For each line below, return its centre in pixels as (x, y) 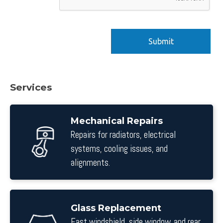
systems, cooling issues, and (119, 149)
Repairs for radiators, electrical (123, 135)
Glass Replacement (116, 208)
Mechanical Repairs (117, 121)
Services (31, 87)
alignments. (90, 163)
